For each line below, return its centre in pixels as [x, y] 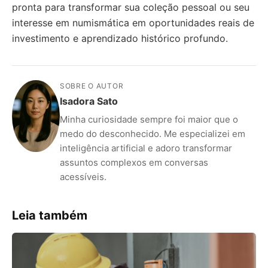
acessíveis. [83, 176]
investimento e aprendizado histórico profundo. [120, 38]
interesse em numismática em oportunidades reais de [133, 22]
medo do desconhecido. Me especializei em [153, 133]
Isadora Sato [89, 101]
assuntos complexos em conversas [134, 162]
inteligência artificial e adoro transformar [146, 148]
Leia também [50, 215]
